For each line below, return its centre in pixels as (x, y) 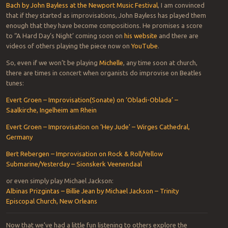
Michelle (111, 63)
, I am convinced (181, 5)
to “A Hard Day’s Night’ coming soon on (65, 36)
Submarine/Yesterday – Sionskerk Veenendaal (74, 164)
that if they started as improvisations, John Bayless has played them (106, 16)
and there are (178, 36)
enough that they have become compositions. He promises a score (104, 26)
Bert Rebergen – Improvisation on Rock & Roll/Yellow (84, 154)
